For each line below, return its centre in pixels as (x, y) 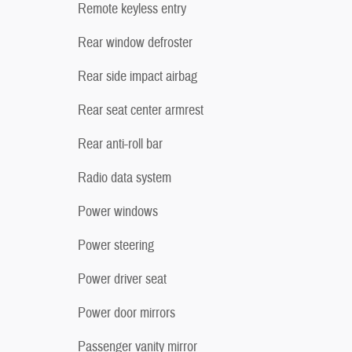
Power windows (118, 211)
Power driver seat (122, 279)
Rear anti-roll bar (120, 144)
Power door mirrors (126, 313)
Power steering (116, 245)
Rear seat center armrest (141, 110)
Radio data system (125, 178)
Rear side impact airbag (137, 76)
